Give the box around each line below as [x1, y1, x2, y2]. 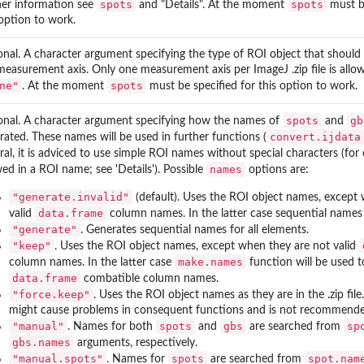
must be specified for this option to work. [146, 80, 357, 92]
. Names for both [67, 320, 156, 332]
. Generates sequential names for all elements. [80, 223, 309, 236]
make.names [178, 255, 243, 268]
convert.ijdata [270, 130, 361, 143]
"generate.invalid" [12, 190, 129, 203]
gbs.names [12, 336, 71, 349]
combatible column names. [80, 272, 219, 284]
